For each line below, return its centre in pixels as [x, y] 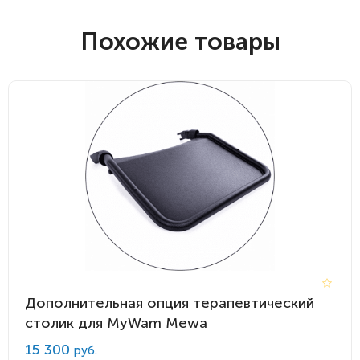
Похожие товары [180, 42]
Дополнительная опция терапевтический [170, 303]
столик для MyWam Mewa [116, 323]
